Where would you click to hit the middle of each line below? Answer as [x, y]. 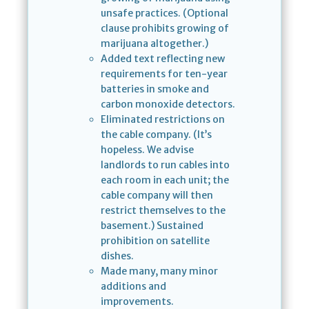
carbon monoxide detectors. [168, 104]
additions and [133, 287]
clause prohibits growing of [165, 29]
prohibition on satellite [155, 241]
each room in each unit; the [165, 180]
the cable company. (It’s [156, 135]
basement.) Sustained [152, 226]
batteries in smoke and [155, 89]
